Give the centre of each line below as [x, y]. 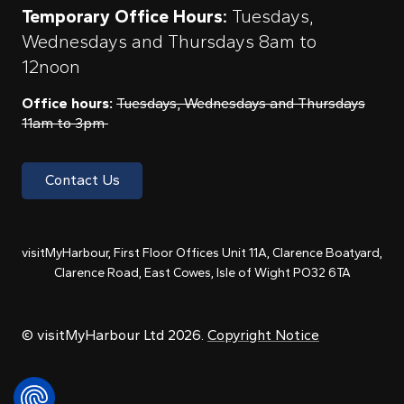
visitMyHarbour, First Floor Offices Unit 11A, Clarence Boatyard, [202, 253]
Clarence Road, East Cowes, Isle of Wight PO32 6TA [202, 273]
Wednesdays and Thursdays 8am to [169, 41]
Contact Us [82, 180]
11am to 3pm [65, 123]
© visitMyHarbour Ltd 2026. [115, 335]
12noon [53, 66]
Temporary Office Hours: [127, 16]
